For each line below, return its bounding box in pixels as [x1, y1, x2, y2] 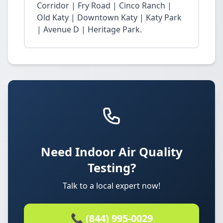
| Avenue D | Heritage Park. [37, 24, 142, 35]
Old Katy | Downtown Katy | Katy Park [37, 12, 182, 23]
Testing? [87, 159, 136, 176]
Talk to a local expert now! [63, 180, 160, 191]
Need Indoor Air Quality [40, 143, 183, 160]
